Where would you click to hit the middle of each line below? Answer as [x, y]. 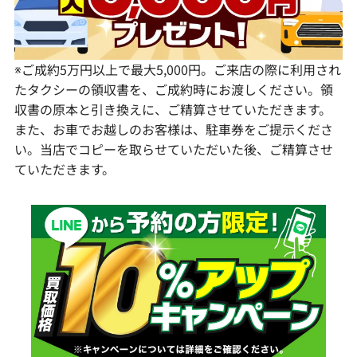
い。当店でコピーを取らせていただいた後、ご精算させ [173, 149]
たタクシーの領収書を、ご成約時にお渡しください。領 [173, 89]
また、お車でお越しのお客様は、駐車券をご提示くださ [173, 129]
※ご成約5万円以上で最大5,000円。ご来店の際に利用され [177, 69]
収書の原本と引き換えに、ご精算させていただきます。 [173, 109]
